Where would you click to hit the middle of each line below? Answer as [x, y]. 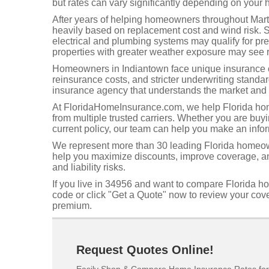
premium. [72, 206]
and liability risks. [89, 167]
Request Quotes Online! [145, 250]
